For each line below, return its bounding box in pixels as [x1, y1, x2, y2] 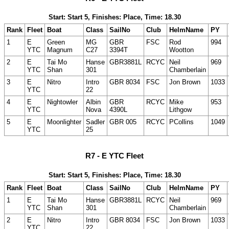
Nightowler [47, 98, 78, 106]
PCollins [169, 118, 194, 126]
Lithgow [169, 106, 192, 114]
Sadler [86, 118, 105, 126]
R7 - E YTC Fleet [85, 151, 144, 161]
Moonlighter [47, 118, 81, 126]
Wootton [169, 46, 194, 54]
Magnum [47, 46, 73, 54]
